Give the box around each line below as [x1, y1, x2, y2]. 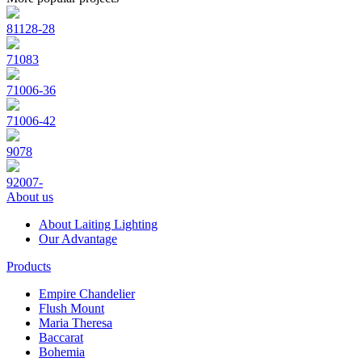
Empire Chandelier [39, 286, 135, 301]
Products [6, 259, 51, 273]
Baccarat [39, 330, 83, 344]
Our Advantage [39, 231, 117, 246]
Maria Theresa [39, 315, 112, 330]
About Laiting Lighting [39, 217, 158, 231]
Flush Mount [39, 301, 104, 315]
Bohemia [39, 344, 85, 359]
